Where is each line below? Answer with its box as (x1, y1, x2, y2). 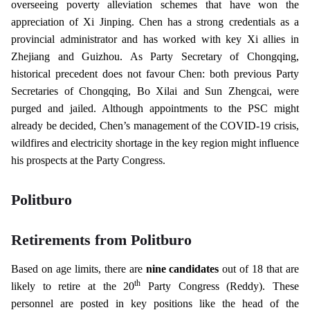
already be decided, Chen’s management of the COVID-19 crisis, (11, 119, 299, 131)
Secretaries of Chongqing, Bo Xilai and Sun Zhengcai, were (11, 84, 299, 97)
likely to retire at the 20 (11, 280, 135, 292)
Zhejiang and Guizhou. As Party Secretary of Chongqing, (11, 50, 299, 62)
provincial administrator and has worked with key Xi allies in (11, 33, 299, 45)
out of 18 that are (219, 262, 300, 275)
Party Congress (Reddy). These (140, 280, 300, 292)
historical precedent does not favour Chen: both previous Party (11, 67, 299, 80)
